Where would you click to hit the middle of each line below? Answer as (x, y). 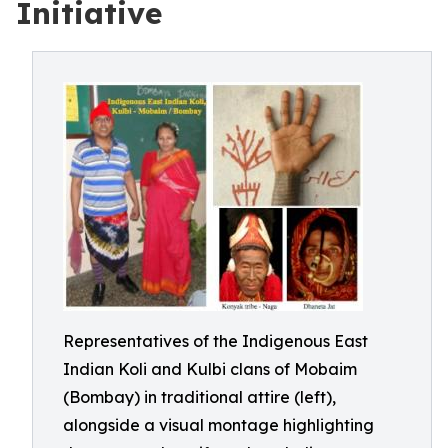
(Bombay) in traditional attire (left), (199, 397)
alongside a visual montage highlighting (218, 425)
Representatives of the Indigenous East (215, 341)
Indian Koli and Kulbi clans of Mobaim (210, 369)
